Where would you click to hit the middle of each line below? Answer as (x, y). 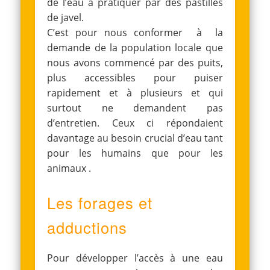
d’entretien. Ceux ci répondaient (135, 123)
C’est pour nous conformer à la (135, 32)
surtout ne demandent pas (135, 108)
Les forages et (100, 202)
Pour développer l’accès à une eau (135, 258)
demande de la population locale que (135, 47)
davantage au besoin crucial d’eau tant (135, 138)
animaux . (69, 168)
